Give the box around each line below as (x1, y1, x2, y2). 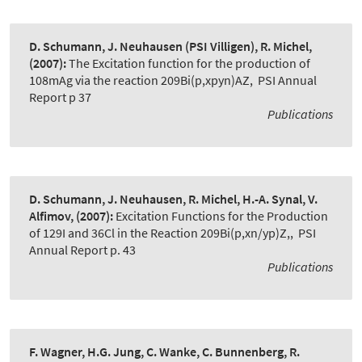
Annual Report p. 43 (29, 242, 136, 259)
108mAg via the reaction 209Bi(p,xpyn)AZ (29, 72, 250, 89)
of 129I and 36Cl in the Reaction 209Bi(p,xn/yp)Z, (29, 225, 290, 242)
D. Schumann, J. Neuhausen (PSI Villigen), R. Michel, (29, 38, 312, 55)
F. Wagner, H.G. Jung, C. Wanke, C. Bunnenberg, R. (29, 343, 300, 360)
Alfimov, (29, 208, 74, 225)
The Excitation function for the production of (69, 55, 310, 72)
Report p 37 (29, 89, 91, 106)
